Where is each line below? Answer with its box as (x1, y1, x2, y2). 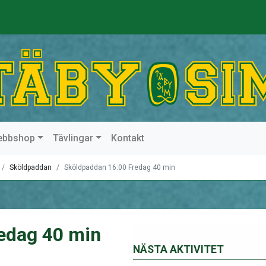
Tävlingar (53, 132, 94, 144)
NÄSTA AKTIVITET (133, 243, 224, 255)
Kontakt (110, 132, 144, 144)
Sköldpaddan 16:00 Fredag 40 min (64, 163, 175, 172)
